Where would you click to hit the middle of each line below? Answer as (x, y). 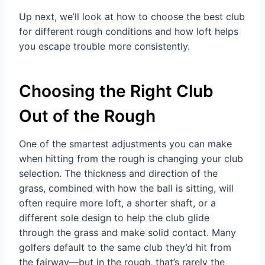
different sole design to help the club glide (114, 218)
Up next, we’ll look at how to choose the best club (132, 17)
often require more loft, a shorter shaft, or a (117, 203)
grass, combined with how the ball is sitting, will (126, 188)
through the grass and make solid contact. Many (127, 233)
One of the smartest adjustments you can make (125, 144)
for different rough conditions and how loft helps (129, 32)
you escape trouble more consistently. (104, 46)
